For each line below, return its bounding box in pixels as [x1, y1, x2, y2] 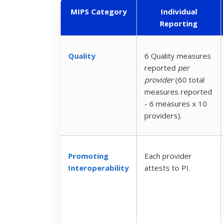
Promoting [68, 150, 109, 161]
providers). [144, 110, 182, 120]
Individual [160, 6, 197, 16]
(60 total [175, 74, 205, 85]
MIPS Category [70, 6, 127, 16]
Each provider [144, 150, 192, 161]
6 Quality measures [144, 50, 211, 61]
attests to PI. [144, 162, 190, 173]
